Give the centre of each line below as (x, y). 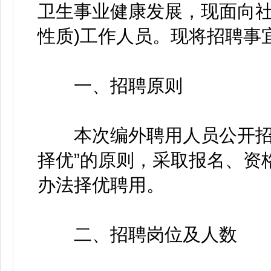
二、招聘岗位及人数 (137, 234)
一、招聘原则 (110, 86)
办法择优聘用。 (101, 185)
